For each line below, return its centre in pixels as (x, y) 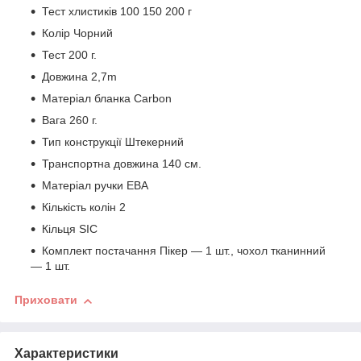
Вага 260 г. (70, 120)
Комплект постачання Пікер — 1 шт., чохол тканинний (184, 251)
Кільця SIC (70, 229)
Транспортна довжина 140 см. (122, 164)
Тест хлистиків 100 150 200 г (117, 12)
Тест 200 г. (69, 55)
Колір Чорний (77, 33)
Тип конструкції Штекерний (113, 142)
